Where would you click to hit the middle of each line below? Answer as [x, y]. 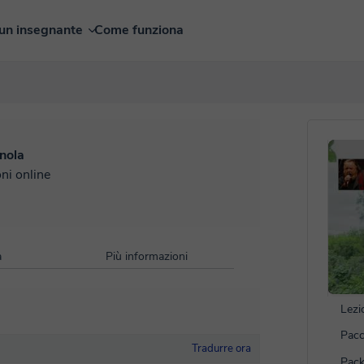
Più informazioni [146, 256]
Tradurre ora [221, 349]
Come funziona [139, 30]
